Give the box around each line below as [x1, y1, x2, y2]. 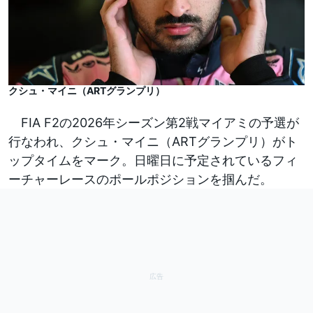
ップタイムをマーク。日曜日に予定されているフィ [8, 153, 298, 168]
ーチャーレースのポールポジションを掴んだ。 [8, 172, 272, 187]
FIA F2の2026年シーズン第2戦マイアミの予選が [8, 115, 299, 131]
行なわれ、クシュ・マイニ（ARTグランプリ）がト [8, 134, 298, 150]
